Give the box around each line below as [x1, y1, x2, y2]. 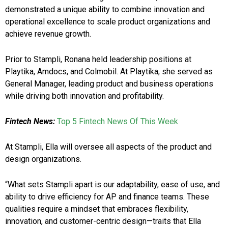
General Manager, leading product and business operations [5, 79, 213, 89]
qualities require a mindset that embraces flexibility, [5, 204, 188, 214]
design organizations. [5, 154, 81, 164]
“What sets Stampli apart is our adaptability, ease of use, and [5, 180, 220, 190]
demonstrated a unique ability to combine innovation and [5, 5, 205, 15]
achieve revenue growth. [5, 29, 91, 39]
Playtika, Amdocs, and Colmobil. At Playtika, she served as [5, 67, 213, 77]
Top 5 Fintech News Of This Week [57, 117, 178, 127]
